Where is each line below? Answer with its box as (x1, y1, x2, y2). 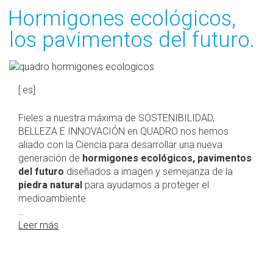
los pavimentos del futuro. (9, 27, 255, 52)
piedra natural (18, 179, 82, 191)
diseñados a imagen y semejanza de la (66, 165, 233, 177)
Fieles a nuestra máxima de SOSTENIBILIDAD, (18, 112, 214, 124)
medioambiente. (18, 192, 88, 204)
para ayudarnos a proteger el (82, 179, 209, 191)
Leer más (18, 219, 58, 231)
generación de (18, 152, 82, 164)
